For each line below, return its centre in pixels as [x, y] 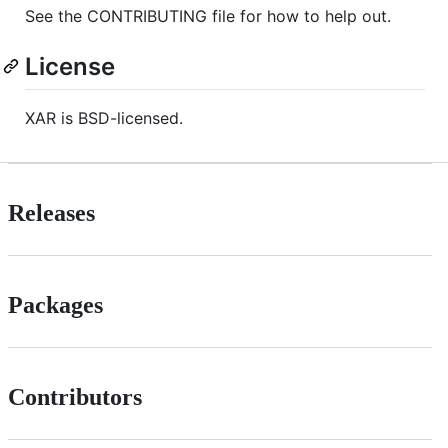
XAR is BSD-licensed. [104, 118]
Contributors [75, 397]
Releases [51, 213]
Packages [55, 305]
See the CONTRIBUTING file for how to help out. [208, 16]
